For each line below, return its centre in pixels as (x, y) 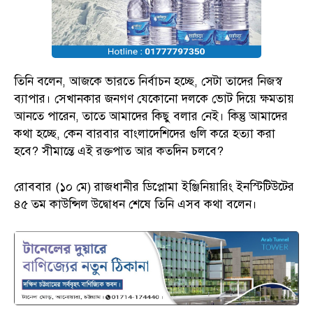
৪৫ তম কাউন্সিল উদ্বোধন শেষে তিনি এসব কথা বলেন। (136, 204)
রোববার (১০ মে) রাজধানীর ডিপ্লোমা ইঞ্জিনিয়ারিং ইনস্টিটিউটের (154, 187)
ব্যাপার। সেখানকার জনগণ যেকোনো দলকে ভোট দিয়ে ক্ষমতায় (154, 99)
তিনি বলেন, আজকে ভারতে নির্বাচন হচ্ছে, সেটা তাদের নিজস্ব (148, 81)
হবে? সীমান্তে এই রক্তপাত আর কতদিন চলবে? (119, 151)
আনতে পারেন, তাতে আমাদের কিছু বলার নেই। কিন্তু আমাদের (151, 116)
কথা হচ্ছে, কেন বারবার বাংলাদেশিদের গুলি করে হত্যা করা (145, 133)
